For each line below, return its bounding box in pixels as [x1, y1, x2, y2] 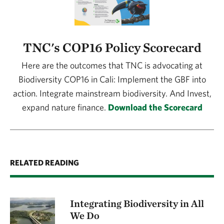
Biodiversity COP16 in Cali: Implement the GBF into [18, 73, 206, 84]
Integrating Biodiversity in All [70, 197, 204, 209]
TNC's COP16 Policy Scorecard [22, 39, 201, 55]
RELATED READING [10, 157, 79, 167]
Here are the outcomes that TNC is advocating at [21, 59, 202, 70]
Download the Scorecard [107, 101, 202, 112]
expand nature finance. [21, 101, 108, 112]
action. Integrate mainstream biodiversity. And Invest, [12, 87, 211, 98]
